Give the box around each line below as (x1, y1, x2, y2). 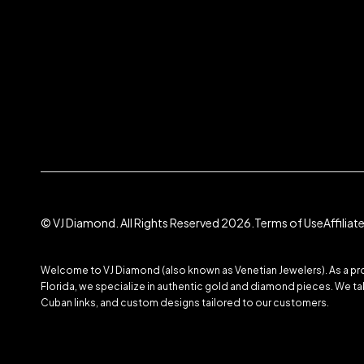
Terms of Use (254, 215, 323, 231)
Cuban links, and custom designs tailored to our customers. (41, 296, 329, 309)
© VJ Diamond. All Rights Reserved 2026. (41, 215, 254, 231)
